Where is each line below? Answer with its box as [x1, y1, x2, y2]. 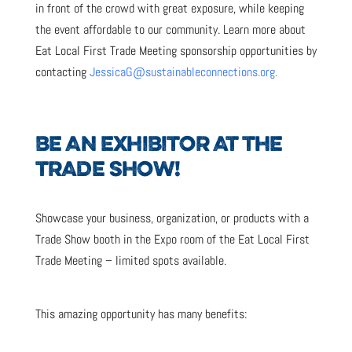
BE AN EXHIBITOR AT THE [35, 134, 283, 157]
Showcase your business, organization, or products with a [35, 209, 309, 226]
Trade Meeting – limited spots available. [35, 251, 226, 269]
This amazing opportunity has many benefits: [35, 305, 247, 322]
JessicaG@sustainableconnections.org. [89, 63, 277, 80]
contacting [35, 63, 90, 80]
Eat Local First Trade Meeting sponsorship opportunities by [35, 42, 317, 59]
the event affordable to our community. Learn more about [35, 20, 306, 38]
